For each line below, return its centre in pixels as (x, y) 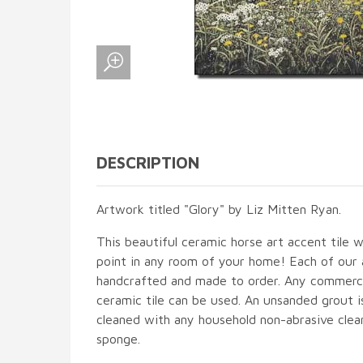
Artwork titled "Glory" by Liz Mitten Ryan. (219, 209)
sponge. (118, 338)
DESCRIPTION (148, 162)
